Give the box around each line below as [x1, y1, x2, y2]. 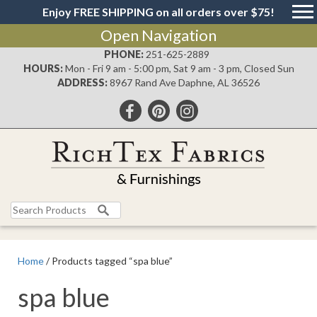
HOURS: [23, 62, 63, 74]
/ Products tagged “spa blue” [44, 255, 173, 267]
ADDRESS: [57, 76, 108, 88]
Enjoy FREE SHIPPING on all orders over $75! [42, 5, 275, 18]
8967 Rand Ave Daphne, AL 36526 [110, 76, 260, 88]
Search [10, 202, 42, 214]
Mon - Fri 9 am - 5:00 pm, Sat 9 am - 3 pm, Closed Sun [64, 62, 294, 74]
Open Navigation [100, 25, 217, 45]
